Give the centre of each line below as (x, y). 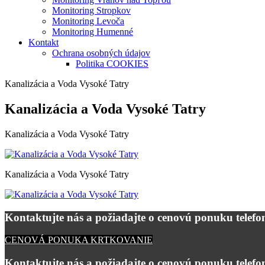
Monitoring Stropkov (91, 11)
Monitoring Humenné (93, 32)
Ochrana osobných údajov (101, 53)
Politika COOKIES (112, 64)
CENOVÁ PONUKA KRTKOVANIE (79, 240)
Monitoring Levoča (88, 21)
